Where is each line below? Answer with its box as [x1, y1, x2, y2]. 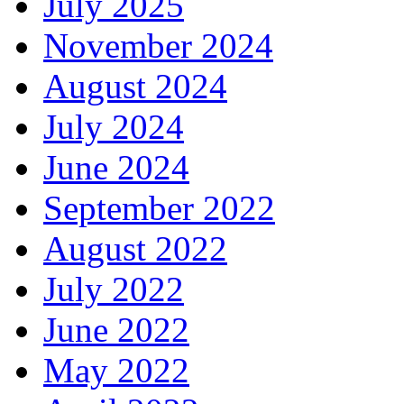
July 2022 [43, 270, 184, 309]
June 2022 [43, 310, 189, 350]
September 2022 [43, 188, 275, 228]
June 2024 [43, 148, 189, 188]
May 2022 [43, 351, 189, 390]
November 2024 [43, 26, 273, 66]
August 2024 [43, 67, 227, 106]
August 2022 [43, 229, 227, 269]
